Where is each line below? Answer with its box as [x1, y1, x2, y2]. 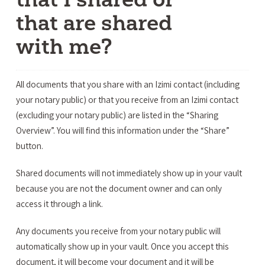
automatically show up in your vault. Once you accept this [15, 240, 229, 253]
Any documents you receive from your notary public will [15, 225, 221, 237]
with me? [15, 33, 112, 59]
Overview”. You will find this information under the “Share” [15, 124, 230, 136]
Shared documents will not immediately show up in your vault [15, 167, 242, 179]
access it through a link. [15, 198, 103, 210]
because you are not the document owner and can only [15, 182, 222, 195]
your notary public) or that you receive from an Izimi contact [15, 93, 238, 105]
